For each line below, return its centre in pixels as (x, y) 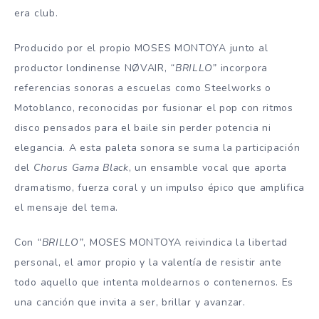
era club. (36, 14)
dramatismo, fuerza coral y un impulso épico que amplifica (159, 188)
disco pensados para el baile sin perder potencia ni (143, 128)
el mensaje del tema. (66, 208)
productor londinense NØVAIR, (93, 68)
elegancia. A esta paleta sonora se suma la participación (157, 148)
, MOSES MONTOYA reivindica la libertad (186, 242)
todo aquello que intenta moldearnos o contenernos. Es (154, 282)
